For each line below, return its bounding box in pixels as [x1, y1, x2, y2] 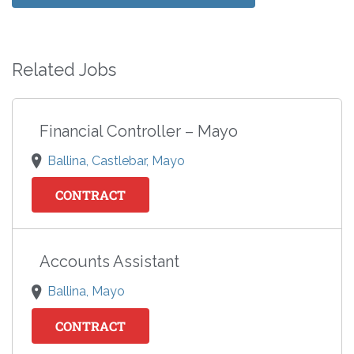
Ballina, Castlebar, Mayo [47, 153, 185, 169]
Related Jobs [12, 59, 116, 81]
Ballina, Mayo [47, 284, 125, 299]
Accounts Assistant [40, 252, 179, 272]
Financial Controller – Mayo [40, 122, 238, 141]
